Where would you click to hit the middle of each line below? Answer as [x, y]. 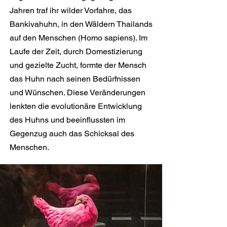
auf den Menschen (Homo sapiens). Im [79, 38]
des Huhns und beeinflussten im [67, 120]
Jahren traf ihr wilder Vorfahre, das [71, 10]
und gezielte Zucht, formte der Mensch [78, 65]
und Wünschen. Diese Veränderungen [78, 92]
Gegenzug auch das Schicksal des [72, 134]
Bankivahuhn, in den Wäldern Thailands [81, 24]
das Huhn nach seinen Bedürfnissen [75, 79]
